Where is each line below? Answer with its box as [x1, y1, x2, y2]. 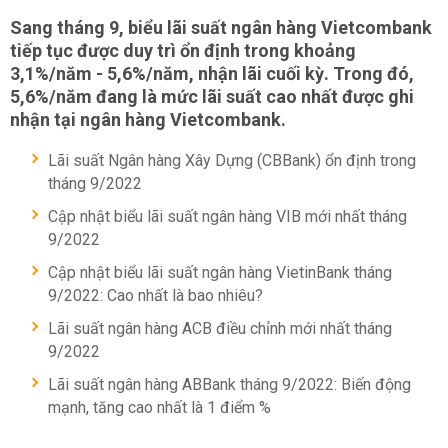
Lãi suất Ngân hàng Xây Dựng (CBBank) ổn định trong [48, 151, 416, 170]
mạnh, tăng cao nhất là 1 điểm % [48, 398, 271, 417]
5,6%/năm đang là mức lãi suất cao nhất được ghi [10, 86, 414, 107]
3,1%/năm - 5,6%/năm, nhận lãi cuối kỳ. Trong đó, [10, 63, 414, 84]
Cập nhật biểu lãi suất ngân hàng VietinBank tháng [48, 263, 392, 282]
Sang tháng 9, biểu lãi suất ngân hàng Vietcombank [10, 17, 432, 38]
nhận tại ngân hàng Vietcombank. [10, 109, 286, 130]
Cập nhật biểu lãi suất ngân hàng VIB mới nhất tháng [48, 207, 407, 226]
